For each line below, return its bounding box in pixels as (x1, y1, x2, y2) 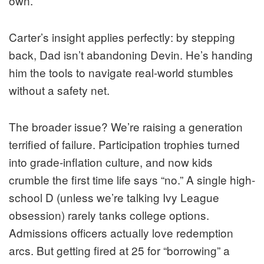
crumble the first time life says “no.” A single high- (9, 171, 255, 187)
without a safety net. (9, 81, 110, 98)
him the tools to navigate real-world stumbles (9, 64, 233, 80)
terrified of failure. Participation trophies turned (9, 136, 240, 152)
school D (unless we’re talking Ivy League (9, 189, 219, 205)
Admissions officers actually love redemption (9, 224, 233, 240)
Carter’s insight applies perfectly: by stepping (9, 28, 235, 45)
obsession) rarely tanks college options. (9, 206, 209, 223)
